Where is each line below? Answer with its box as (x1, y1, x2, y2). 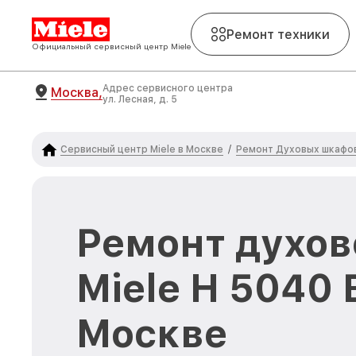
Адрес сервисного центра (103, 83, 233, 94)
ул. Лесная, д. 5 (103, 94, 177, 105)
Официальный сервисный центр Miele (32, 41, 191, 51)
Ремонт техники (226, 26, 330, 42)
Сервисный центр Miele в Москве (60, 143, 223, 155)
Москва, (51, 84, 103, 100)
